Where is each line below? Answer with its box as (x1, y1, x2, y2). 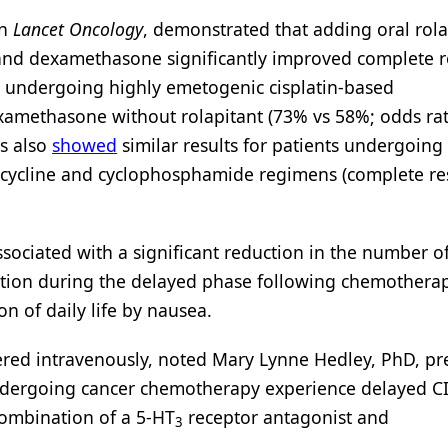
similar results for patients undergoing (117, 133, 443, 157)
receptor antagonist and (183, 405, 389, 429)
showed (52, 133, 117, 157)
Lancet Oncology (13, 17, 143, 41)
